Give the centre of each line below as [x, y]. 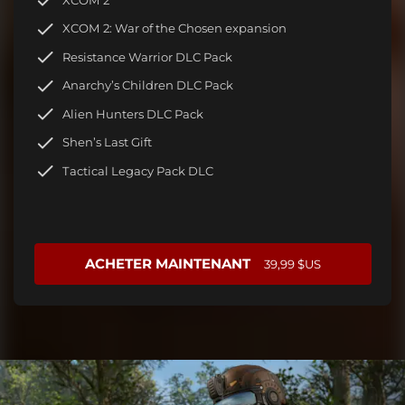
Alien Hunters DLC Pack [133, 113]
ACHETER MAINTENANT [167, 263]
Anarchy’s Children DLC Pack [148, 85]
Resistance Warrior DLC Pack [147, 57]
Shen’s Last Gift [107, 142]
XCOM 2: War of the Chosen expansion [174, 28]
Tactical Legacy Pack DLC [138, 170]
